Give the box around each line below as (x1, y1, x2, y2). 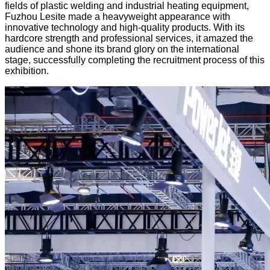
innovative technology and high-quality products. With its (5, 22, 245, 33)
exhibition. (5, 65, 49, 76)
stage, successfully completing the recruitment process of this (5, 54, 265, 65)
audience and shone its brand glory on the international (5, 43, 239, 54)
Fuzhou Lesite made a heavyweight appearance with (5, 11, 230, 22)
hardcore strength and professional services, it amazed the (5, 33, 253, 43)
